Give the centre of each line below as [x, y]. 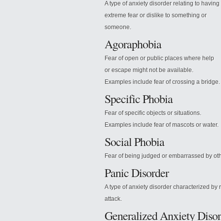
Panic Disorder [137, 173]
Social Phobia [134, 142]
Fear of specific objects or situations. [153, 113]
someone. [118, 27]
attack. [113, 199]
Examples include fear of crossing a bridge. [162, 82]
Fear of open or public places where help [159, 58]
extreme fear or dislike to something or [156, 15]
